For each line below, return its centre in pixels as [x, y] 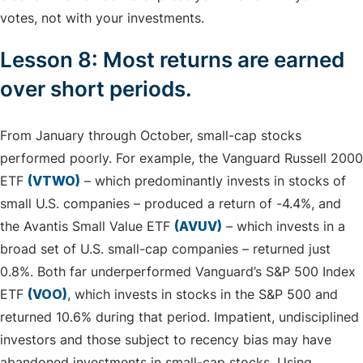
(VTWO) [54, 180]
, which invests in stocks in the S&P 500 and [203, 294]
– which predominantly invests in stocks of [213, 180]
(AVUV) [198, 226]
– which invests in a [284, 226]
